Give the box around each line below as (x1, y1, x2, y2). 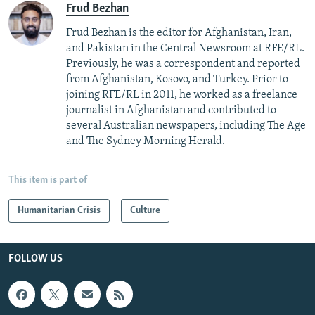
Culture (130, 205, 160, 217)
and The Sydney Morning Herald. (66, 136, 225, 148)
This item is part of (8, 175, 87, 186)
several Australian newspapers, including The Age (66, 120, 306, 132)
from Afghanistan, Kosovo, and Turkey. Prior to (66, 74, 288, 86)
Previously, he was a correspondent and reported (66, 58, 300, 70)
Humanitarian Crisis (18, 205, 101, 217)
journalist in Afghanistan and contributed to (66, 105, 276, 117)
